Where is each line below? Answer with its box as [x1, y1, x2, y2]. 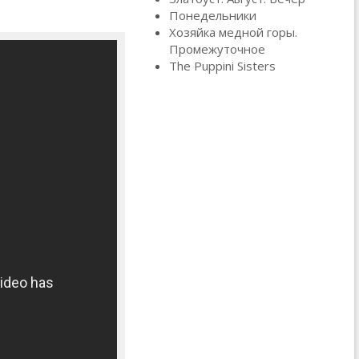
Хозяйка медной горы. [168, 23, 297, 40]
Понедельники [168, 6, 256, 23]
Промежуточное [168, 40, 265, 57]
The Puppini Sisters [168, 57, 276, 74]
